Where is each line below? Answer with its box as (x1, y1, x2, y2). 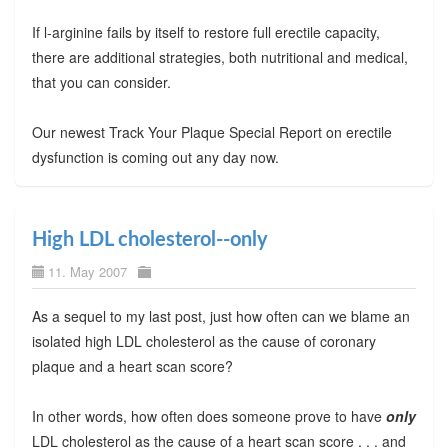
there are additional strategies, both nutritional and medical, (31, 46, 408, 67)
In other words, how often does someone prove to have (31, 405, 386, 426)
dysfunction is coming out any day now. (31, 146, 279, 167)
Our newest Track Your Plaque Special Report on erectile (31, 121, 392, 142)
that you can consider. (31, 71, 171, 92)
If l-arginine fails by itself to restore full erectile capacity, (31, 21, 380, 42)
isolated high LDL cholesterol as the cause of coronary (31, 330, 376, 351)
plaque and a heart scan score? (31, 355, 233, 376)
